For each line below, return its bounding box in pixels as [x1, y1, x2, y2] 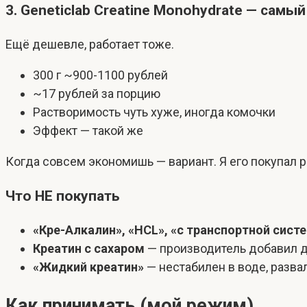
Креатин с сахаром [33, 241, 145, 256]
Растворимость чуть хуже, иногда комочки [33, 105, 275, 120]
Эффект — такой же [33, 123, 143, 138]
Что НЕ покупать [5, 187, 119, 205]
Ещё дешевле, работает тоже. [5, 37, 174, 52]
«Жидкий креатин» [33, 260, 144, 275]
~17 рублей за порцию [33, 86, 160, 101]
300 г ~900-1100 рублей [33, 68, 168, 83]
